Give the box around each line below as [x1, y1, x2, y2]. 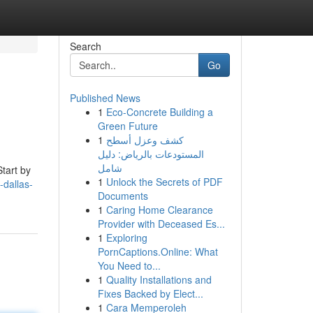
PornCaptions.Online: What [97, 245, 218, 259]
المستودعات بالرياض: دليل [97, 147, 204, 161]
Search [69, 39, 101, 53]
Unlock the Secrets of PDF [105, 175, 223, 189]
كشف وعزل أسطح [105, 133, 184, 147]
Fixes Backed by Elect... [97, 286, 203, 300]
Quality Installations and [105, 272, 212, 286]
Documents [97, 189, 148, 203]
